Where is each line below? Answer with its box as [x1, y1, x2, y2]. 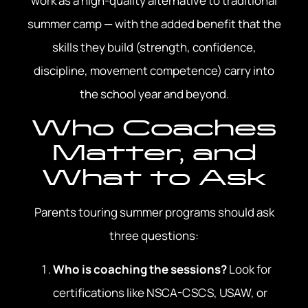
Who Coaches [32, 114, 276, 142]
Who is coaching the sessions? [53, 261, 227, 277]
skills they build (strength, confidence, [52, 38, 256, 55]
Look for [227, 261, 272, 277]
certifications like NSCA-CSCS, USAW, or [53, 284, 267, 300]
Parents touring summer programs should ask [34, 204, 274, 221]
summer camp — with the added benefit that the [27, 15, 281, 32]
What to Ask [42, 164, 266, 191]
